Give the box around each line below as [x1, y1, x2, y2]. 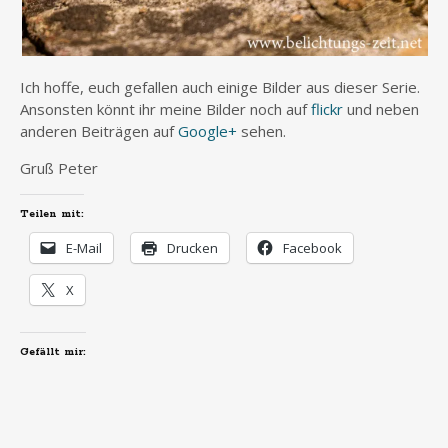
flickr [311, 98, 347, 119]
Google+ [178, 120, 237, 141]
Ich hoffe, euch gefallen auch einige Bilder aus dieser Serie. [20, 76, 420, 97]
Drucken [167, 238, 218, 257]
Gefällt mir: [20, 344, 86, 359]
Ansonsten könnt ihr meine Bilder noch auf [20, 98, 311, 119]
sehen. [237, 120, 286, 141]
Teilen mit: [20, 206, 84, 221]
